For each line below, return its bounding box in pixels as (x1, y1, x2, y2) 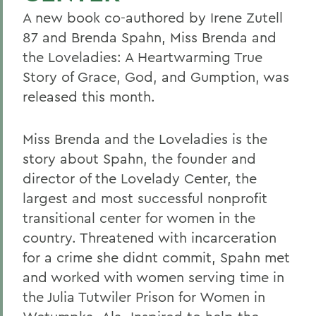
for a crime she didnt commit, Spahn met (23, 248, 290, 266)
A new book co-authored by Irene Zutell (23, 8, 283, 26)
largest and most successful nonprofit (23, 189, 267, 207)
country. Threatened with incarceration (23, 229, 276, 246)
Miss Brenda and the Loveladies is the (23, 130, 267, 147)
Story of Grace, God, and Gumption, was (23, 68, 289, 85)
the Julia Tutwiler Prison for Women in (23, 288, 265, 305)
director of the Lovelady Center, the (23, 169, 257, 187)
